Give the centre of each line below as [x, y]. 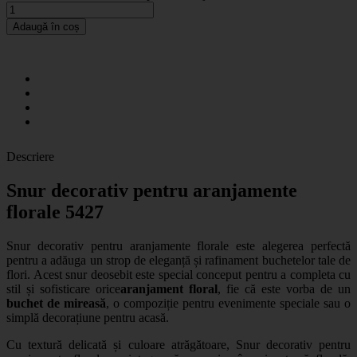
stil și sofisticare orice [63, 288]
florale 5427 [55, 212]
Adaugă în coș [46, 26]
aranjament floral [169, 288]
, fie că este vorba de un [284, 288]
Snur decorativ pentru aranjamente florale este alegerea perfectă [178, 245]
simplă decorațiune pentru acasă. [88, 317]
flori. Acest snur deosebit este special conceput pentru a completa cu [178, 274]
